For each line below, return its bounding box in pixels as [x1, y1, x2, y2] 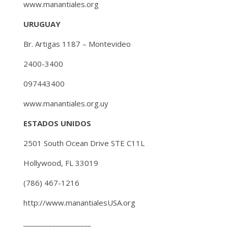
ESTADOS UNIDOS [23, 118, 91, 128]
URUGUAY [23, 18, 61, 29]
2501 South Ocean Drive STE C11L [23, 137, 145, 148]
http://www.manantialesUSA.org [23, 197, 135, 208]
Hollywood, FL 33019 [23, 157, 98, 168]
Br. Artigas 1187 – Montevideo [23, 38, 131, 49]
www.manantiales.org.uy [23, 98, 108, 108]
